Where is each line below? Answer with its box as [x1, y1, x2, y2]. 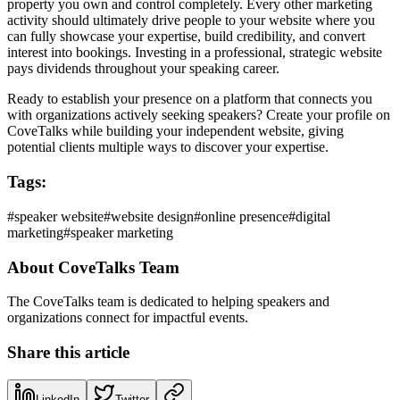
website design [111, 208, 194, 224]
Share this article [7, 342, 129, 362]
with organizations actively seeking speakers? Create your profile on [7, 107, 390, 123]
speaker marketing [71, 224, 173, 240]
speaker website [14, 208, 104, 224]
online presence [201, 208, 288, 224]
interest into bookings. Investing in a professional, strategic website [7, 45, 382, 61]
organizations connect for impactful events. [7, 310, 248, 326]
